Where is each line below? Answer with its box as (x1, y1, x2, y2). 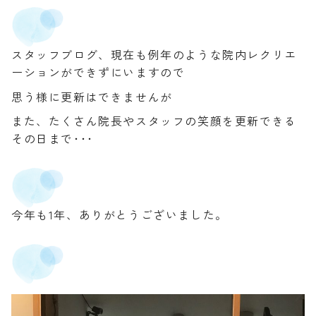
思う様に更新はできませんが (11, 87, 173, 105)
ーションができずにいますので (11, 63, 186, 80)
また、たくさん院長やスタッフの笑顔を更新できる (11, 112, 297, 130)
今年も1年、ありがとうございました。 (11, 206, 228, 224)
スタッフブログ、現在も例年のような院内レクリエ (11, 45, 297, 63)
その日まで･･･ (11, 130, 94, 147)
